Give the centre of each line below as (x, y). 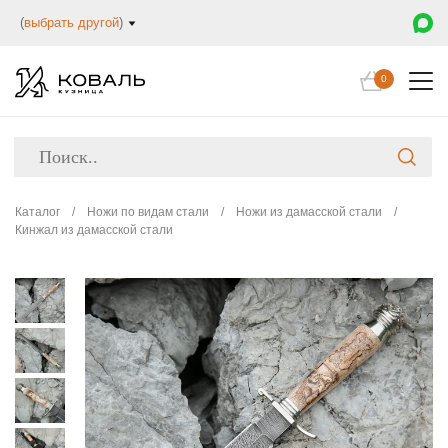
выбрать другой (71, 22)
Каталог (37, 212)
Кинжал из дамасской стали (94, 230)
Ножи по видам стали (148, 212)
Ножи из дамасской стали (309, 212)
